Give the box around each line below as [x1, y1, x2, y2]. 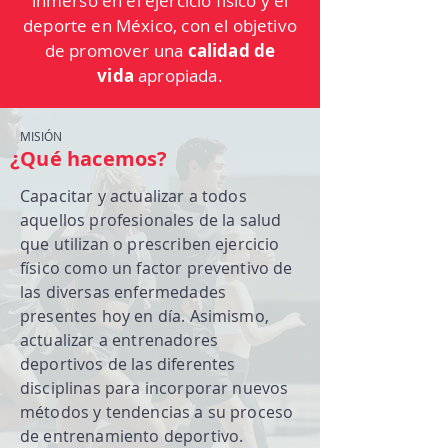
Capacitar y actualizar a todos [20, 185, 247, 207]
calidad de [187, 39, 276, 62]
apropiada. [133, 64, 223, 87]
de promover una [44, 39, 188, 62]
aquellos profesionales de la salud [20, 209, 282, 231]
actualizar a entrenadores [20, 329, 219, 351]
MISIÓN [20, 128, 62, 144]
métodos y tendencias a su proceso [20, 401, 294, 423]
